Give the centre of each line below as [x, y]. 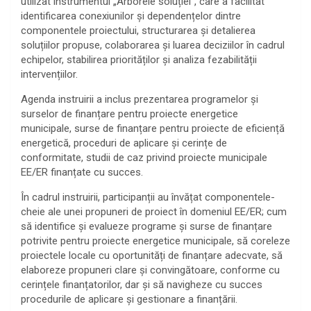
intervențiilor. [49, 74]
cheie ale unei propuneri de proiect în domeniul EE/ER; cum [154, 211]
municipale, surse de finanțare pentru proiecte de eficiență [153, 128]
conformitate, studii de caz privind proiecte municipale [144, 157]
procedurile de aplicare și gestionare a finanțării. [129, 299]
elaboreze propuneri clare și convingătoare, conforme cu [150, 270]
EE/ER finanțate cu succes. [82, 172]
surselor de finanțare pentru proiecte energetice [129, 114]
